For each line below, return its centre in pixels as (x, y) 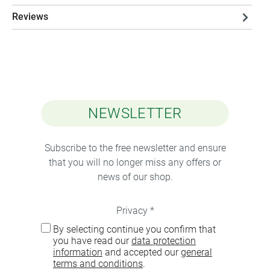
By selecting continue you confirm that (134, 229)
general (196, 252)
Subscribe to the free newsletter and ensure (135, 148)
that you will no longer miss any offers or (135, 162)
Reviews (30, 17)
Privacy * (135, 211)
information (78, 252)
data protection (164, 241)
